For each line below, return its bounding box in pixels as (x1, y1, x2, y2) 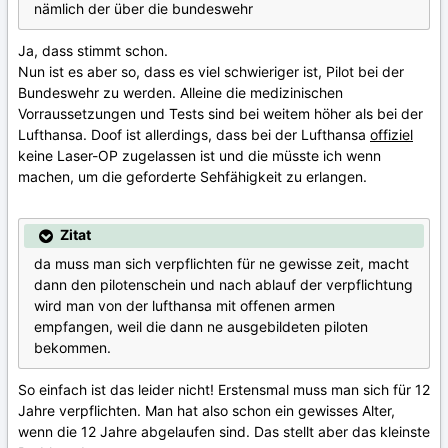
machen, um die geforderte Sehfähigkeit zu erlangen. (18, 168, 367, 186)
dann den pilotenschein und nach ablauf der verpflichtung (34, 276, 413, 294)
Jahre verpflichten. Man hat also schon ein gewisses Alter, (18, 402, 395, 420)
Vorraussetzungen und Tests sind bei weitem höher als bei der (18, 105, 423, 123)
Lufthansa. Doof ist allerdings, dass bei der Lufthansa (18, 126, 370, 144)
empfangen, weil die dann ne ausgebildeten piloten (34, 318, 368, 336)
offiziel (370, 126, 413, 144)
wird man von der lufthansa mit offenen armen (34, 297, 335, 315)
